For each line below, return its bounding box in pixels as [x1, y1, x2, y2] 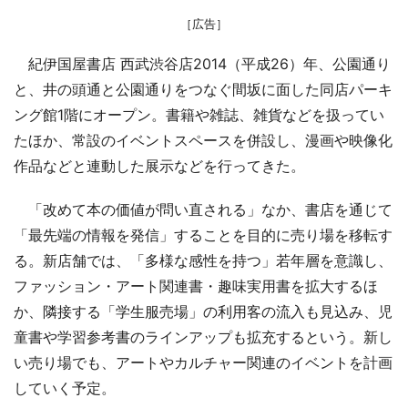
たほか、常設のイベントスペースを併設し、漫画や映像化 [14, 130, 393, 149]
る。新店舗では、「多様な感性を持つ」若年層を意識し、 [14, 250, 393, 270]
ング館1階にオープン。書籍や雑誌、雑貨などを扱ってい [14, 105, 384, 124]
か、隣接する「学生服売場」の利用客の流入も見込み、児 [14, 301, 393, 321]
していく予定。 [14, 378, 116, 397]
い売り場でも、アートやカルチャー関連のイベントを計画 [14, 352, 393, 372]
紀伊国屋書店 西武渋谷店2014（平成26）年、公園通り [14, 54, 391, 73]
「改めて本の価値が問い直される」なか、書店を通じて [14, 199, 393, 219]
